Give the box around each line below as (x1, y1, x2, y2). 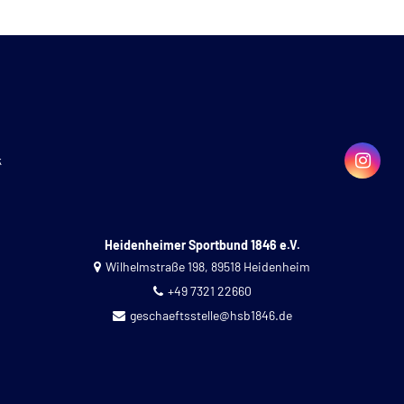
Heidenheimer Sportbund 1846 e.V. (104, 237, 300, 253)
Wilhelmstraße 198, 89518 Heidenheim (106, 259, 310, 275)
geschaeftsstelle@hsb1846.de (129, 308, 292, 324)
